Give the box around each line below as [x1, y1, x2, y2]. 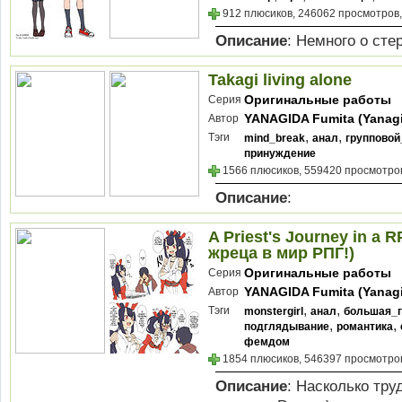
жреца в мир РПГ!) [208, 244, 354, 262]
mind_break [244, 132, 305, 144]
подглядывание [244, 320, 329, 333]
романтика [336, 320, 393, 333]
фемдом [244, 336, 290, 348]
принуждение [244, 147, 316, 160]
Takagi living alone [208, 71, 352, 89]
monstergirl [244, 305, 303, 318]
